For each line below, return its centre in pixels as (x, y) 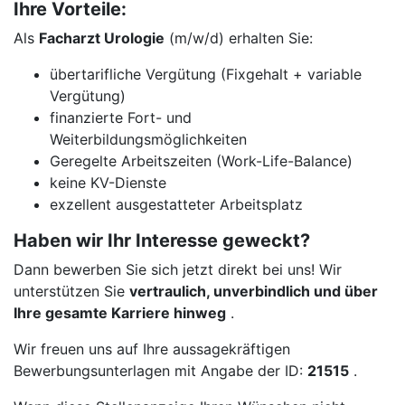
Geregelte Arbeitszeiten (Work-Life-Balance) (201, 161)
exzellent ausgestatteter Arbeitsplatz (176, 204)
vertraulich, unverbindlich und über (254, 291)
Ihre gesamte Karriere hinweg (120, 313)
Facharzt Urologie (102, 38)
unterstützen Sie (71, 291)
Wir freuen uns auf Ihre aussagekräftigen (152, 349)
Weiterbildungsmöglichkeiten (148, 139)
